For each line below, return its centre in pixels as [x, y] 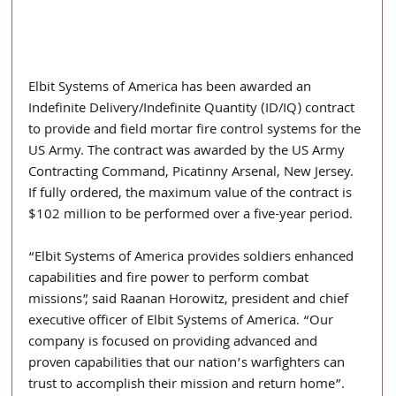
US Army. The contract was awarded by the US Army [189, 152]
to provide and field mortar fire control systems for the [197, 131]
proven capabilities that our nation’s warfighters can [189, 365]
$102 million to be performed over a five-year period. [191, 216]
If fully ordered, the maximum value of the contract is [192, 195]
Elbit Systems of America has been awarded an [172, 89]
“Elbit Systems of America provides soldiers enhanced [193, 259]
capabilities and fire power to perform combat [171, 280]
